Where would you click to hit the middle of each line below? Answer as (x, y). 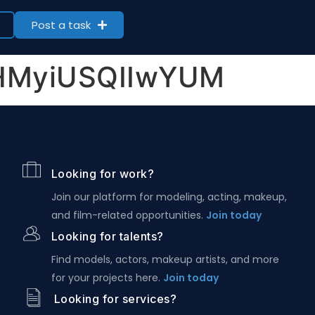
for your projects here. (107, 278)
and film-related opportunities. (128, 215)
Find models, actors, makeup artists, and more (165, 259)
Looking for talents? (107, 236)
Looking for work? (103, 174)
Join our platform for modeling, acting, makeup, (169, 197)
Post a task (61, 25)
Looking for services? (115, 299)
